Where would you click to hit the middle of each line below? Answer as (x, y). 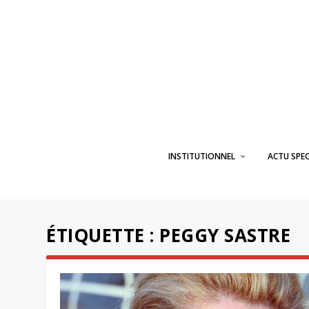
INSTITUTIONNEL (201, 156)
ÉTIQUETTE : (103, 235)
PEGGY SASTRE (225, 235)
